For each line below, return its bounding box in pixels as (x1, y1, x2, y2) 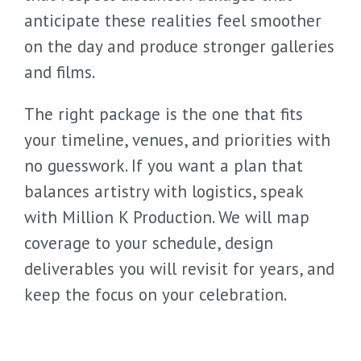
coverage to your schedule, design (24, 231, 273, 254)
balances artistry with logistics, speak (24, 180, 303, 202)
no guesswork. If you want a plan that (24, 154, 303, 176)
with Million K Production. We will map (24, 205, 309, 228)
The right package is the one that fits (24, 102, 303, 125)
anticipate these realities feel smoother (24, 9, 322, 31)
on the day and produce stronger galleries (24, 35, 334, 57)
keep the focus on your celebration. (24, 283, 287, 305)
